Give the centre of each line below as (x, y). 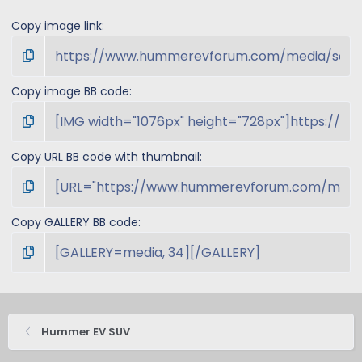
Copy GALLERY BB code (75, 222)
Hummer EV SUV (85, 331)
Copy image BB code (70, 91)
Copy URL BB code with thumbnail (105, 156)
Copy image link (57, 25)
